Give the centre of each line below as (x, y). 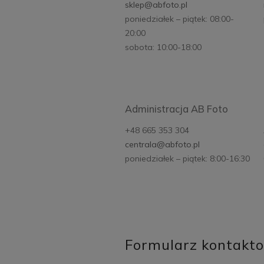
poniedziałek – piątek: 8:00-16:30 (187, 158)
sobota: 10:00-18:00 (163, 47)
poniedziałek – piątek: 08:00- (179, 19)
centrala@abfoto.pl (162, 144)
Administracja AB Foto (178, 109)
